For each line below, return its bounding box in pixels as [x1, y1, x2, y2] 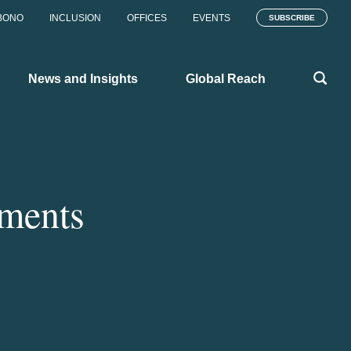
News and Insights [28, 71, 138, 85]
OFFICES [127, 13, 167, 24]
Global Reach [186, 71, 266, 85]
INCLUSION [49, 13, 101, 24]
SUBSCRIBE [269, 13, 315, 22]
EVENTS [193, 13, 230, 24]
